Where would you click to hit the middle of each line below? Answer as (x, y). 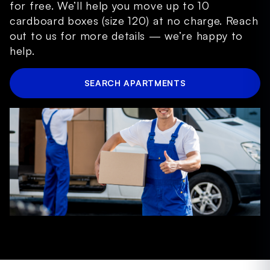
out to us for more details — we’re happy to (127, 36)
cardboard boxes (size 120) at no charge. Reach (134, 21)
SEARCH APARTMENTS (135, 83)
